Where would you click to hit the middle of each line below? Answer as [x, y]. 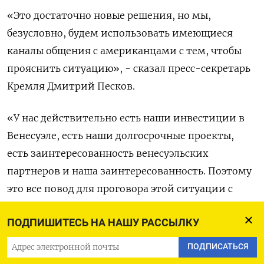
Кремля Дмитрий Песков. [71, 86]
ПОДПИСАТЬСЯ [218, 247]
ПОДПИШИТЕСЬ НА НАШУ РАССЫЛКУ [103, 222]
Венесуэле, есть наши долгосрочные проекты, [121, 135]
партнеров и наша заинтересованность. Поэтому [129, 171]
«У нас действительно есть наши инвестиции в [126, 118]
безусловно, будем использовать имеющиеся [120, 33]
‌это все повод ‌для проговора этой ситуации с [120, 188]
